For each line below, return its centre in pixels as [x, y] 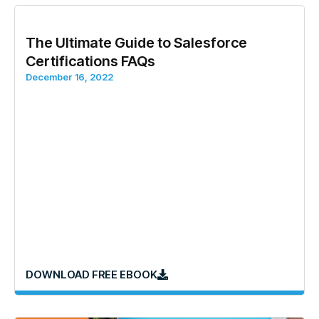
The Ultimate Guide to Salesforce [136, 42]
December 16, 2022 [69, 77]
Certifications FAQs [90, 61]
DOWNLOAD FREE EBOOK [91, 275]
